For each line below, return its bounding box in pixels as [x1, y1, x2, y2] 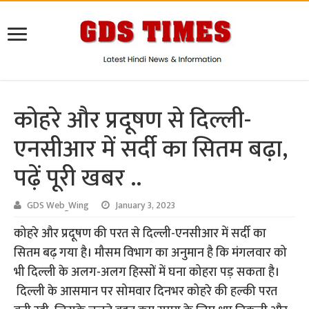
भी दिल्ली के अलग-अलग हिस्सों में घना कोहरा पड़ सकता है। [14, 262, 280, 283]
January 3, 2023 [115, 198, 176, 214]
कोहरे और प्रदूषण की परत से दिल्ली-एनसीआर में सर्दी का [14, 223, 267, 245]
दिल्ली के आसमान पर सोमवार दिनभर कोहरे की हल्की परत [14, 281, 278, 303]
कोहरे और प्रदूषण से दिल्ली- [14, 100, 252, 141]
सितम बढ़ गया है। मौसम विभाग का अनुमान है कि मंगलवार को [14, 243, 288, 264]
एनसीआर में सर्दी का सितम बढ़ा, [14, 129, 288, 170]
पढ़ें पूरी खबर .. [14, 158, 142, 199]
